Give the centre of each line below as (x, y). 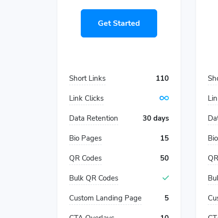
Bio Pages (85, 138)
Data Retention (94, 118)
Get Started (119, 23)
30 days (156, 118)
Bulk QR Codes (94, 178)
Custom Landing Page (105, 198)
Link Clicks (86, 98)
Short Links (87, 78)
